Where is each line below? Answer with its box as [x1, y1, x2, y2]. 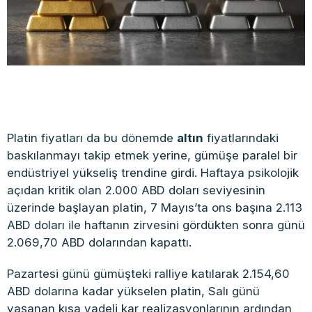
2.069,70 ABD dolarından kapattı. [7, 235, 192, 250]
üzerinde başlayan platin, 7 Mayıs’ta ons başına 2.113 [7, 201, 302, 215]
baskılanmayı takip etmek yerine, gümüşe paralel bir [7, 148, 297, 163]
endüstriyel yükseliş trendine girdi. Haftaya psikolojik [7, 166, 299, 180]
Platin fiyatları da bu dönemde [7, 131, 177, 146]
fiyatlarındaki [203, 131, 279, 146]
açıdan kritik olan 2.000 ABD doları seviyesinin [7, 183, 265, 198]
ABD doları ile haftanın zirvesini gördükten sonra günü [7, 218, 305, 233]
